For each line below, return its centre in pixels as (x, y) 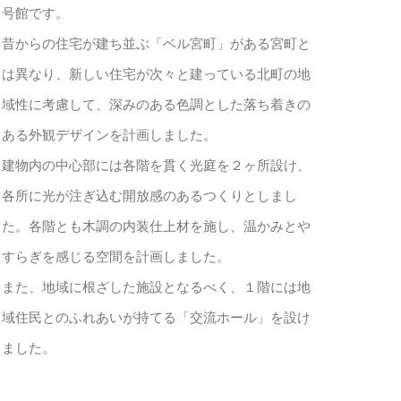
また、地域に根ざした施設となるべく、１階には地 (157, 287)
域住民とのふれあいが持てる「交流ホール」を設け (157, 318)
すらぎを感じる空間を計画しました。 (116, 257)
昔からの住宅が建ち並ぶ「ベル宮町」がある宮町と (157, 44)
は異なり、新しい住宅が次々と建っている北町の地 (157, 74)
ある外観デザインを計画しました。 (110, 135)
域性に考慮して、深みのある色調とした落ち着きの (157, 105)
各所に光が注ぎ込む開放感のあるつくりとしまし (150, 196)
